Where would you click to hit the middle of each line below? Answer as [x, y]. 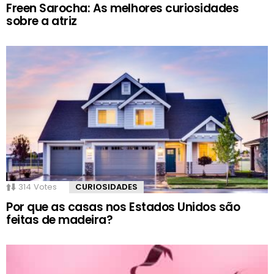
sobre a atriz [42, 21]
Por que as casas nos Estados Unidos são [123, 207]
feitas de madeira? [60, 220]
